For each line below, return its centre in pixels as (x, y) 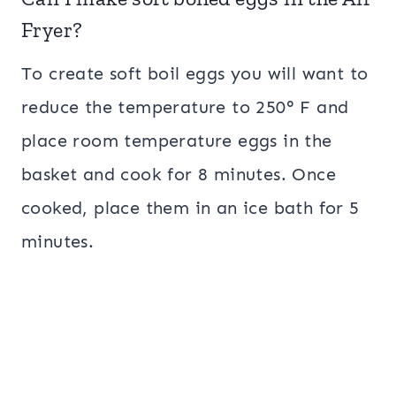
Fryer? (52, 29)
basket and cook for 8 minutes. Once (179, 174)
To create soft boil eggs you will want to (195, 73)
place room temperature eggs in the (177, 140)
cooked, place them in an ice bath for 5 (190, 207)
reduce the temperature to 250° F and (185, 107)
